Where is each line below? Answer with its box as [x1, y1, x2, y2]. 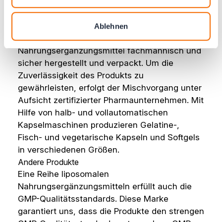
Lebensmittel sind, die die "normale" [18, 21, 162, 31]
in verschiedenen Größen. [18, 145, 122, 155]
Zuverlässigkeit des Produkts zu [18, 70, 144, 80]
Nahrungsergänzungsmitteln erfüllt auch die [18, 181, 192, 191]
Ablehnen [94, 21, 128, 30]
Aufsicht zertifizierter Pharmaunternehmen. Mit [18, 95, 204, 105]
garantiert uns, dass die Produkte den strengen [18, 206, 204, 216]
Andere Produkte [18, 157, 79, 167]
